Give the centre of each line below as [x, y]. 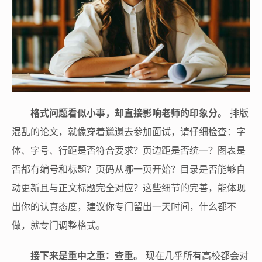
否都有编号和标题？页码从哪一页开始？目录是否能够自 [129, 169]
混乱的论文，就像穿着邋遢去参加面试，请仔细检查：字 [129, 131]
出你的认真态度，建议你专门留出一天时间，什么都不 [124, 206]
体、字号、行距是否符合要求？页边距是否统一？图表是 [129, 150]
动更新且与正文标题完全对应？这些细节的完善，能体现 [129, 187]
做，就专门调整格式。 [58, 225]
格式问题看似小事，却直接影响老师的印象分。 [129, 113]
